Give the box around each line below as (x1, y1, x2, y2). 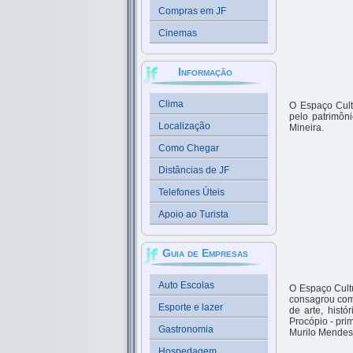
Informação (177, 65, 232, 78)
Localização (158, 121, 210, 132)
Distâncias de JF (158, 165, 229, 176)
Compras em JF (158, 6, 226, 17)
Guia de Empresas (162, 247, 248, 259)
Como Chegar (158, 143, 219, 154)
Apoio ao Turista (158, 209, 229, 220)
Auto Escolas (158, 280, 214, 291)
